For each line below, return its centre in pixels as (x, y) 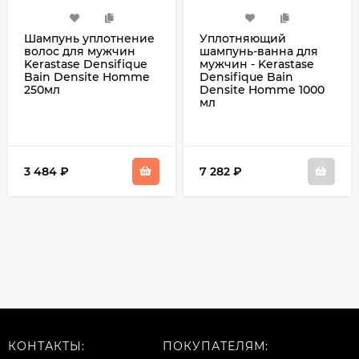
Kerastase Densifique (86, 64)
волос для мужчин (80, 51)
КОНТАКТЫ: (46, 346)
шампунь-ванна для (259, 51)
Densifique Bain (246, 77)
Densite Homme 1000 (262, 90)
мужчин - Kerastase (257, 64)
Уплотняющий (243, 38)
